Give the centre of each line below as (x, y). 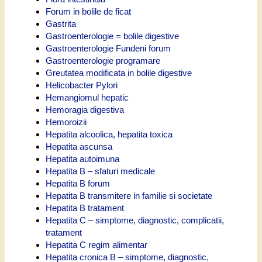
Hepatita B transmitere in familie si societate (129, 195)
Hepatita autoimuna (82, 158)
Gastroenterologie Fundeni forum (108, 48)
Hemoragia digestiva (85, 109)
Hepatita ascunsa (79, 146)
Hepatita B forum (78, 183)
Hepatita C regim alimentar (96, 244)
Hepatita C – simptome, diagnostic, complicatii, (135, 220)
